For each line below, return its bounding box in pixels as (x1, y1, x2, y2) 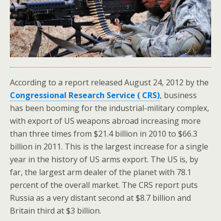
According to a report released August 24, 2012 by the (10, 77, 209, 88)
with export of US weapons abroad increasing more (10, 115, 201, 127)
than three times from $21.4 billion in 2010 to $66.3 (10, 128, 197, 140)
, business (160, 90, 197, 101)
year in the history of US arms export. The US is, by (10, 154, 198, 165)
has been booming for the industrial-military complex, (10, 103, 209, 114)
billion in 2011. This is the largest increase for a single (10, 141, 208, 152)
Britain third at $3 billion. (10, 205, 101, 217)
